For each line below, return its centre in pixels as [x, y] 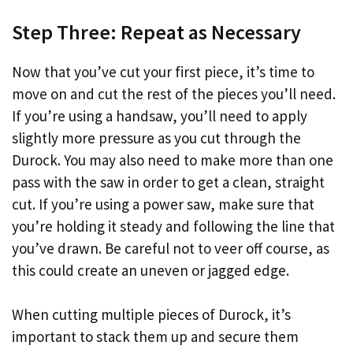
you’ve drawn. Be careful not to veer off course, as [171, 248]
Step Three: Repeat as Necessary [156, 32]
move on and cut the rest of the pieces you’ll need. [174, 93]
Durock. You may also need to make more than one [173, 160]
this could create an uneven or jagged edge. [150, 270]
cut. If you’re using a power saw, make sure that [163, 204]
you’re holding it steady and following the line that [173, 226]
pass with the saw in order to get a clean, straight [168, 182]
